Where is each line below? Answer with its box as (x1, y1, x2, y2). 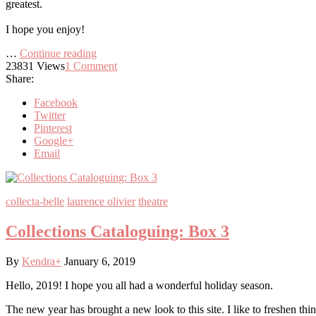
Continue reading (20, 47, 97, 60)
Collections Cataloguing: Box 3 (6, 222, 229, 241)
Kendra (22, 255, 55, 268)
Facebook (34, 97, 78, 109)
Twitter (34, 109, 66, 122)
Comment (73, 60, 117, 73)
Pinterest (34, 122, 72, 135)
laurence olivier (67, 195, 135, 208)
